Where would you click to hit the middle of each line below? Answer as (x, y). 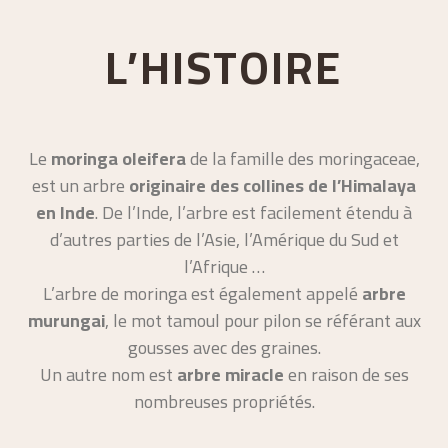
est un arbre (80, 185)
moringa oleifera (116, 158)
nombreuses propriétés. (224, 401)
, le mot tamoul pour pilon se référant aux (262, 320)
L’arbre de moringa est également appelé (200, 293)
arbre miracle (230, 374)
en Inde (65, 212)
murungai (66, 320)
